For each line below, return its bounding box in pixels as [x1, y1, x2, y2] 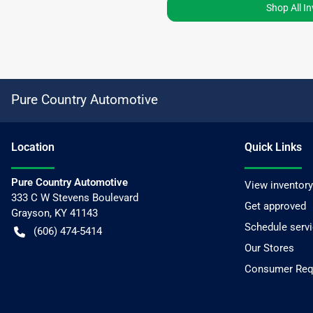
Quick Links [245, 140, 302, 154]
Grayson [11, 206, 50, 219]
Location [11, 140, 54, 154]
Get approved [245, 199, 306, 212]
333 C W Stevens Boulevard [11, 191, 138, 204]
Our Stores [245, 241, 294, 254]
